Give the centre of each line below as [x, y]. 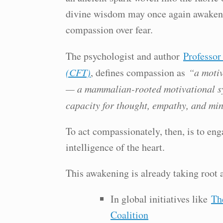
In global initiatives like [161, 199]
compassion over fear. [109, 30]
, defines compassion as [140, 72]
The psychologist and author [124, 56]
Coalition [129, 215]
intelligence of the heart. [115, 147]
